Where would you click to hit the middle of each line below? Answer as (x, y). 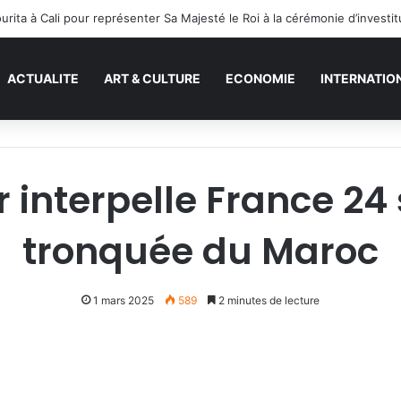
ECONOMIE (260, 78)
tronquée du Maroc (200, 251)
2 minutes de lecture (268, 300)
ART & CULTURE (152, 78)
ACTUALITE (43, 78)
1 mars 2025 (124, 300)
